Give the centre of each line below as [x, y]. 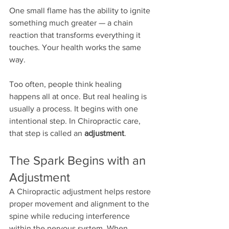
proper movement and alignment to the [80, 204]
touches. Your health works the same [76, 48]
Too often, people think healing [66, 84]
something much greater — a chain [72, 23]
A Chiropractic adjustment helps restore [81, 192]
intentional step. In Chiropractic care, [76, 121]
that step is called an [47, 133]
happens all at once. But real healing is [79, 97]
